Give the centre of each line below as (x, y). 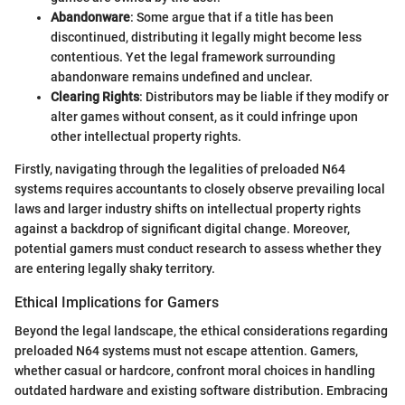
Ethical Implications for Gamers (117, 303)
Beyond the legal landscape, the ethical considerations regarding (201, 331)
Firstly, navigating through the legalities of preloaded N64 (180, 170)
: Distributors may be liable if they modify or (264, 97)
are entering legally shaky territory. (115, 269)
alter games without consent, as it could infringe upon (204, 117)
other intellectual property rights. (146, 137)
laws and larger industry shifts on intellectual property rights (188, 209)
